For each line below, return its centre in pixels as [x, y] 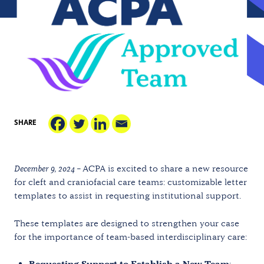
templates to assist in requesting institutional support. [128, 195]
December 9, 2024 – [48, 168]
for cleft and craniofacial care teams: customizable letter [131, 181]
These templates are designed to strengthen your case [127, 223]
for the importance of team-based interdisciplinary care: [131, 236]
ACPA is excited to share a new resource [165, 168]
